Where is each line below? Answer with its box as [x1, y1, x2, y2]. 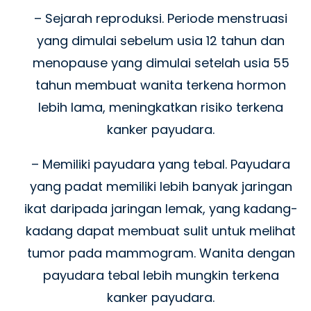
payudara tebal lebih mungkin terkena [42, 266, 279, 284]
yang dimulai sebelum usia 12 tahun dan [37, 31, 285, 49]
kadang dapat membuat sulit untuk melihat [26, 221, 296, 239]
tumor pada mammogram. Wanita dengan [26, 244, 295, 262]
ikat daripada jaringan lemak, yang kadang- [24, 199, 298, 217]
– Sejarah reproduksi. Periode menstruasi [34, 9, 287, 27]
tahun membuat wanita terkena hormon [35, 76, 286, 94]
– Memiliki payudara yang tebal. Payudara [31, 155, 290, 173]
